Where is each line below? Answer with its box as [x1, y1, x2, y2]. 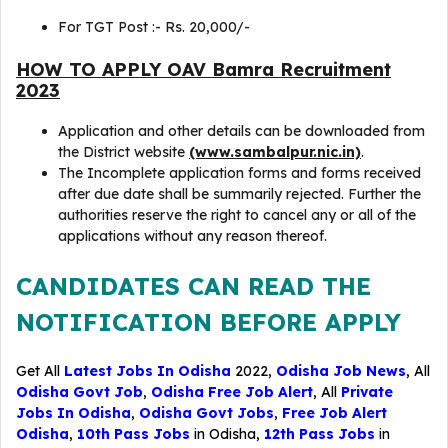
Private [341, 383, 393, 401]
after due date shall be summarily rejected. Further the [58, 185, 421, 203]
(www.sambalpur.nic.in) [189, 143, 361, 161]
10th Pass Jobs [77, 425, 190, 443]
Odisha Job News [276, 362, 406, 380]
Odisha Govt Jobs [139, 404, 274, 422]
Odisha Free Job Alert [151, 383, 313, 401]
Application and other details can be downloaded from [58, 122, 425, 140]
